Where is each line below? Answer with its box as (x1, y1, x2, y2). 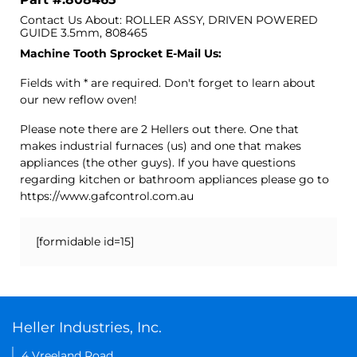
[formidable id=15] (36, 233, 134, 249)
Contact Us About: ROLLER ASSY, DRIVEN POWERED (20, 12, 318, 27)
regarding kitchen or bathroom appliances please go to (20, 171, 329, 186)
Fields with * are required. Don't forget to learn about (20, 75, 316, 90)
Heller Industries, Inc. (12, 318, 162, 336)
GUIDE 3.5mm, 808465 (20, 25, 147, 40)
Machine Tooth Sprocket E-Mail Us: (20, 45, 222, 61)
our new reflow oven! (20, 92, 137, 107)
